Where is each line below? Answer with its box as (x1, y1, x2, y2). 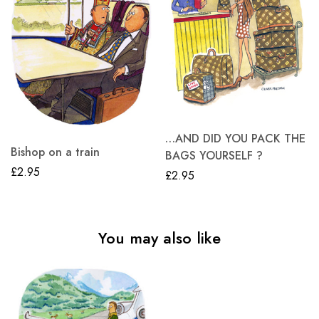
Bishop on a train (11, 143, 100, 160)
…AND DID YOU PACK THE (165, 130, 305, 147)
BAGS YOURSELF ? (165, 147, 263, 164)
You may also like (98, 226, 221, 249)
